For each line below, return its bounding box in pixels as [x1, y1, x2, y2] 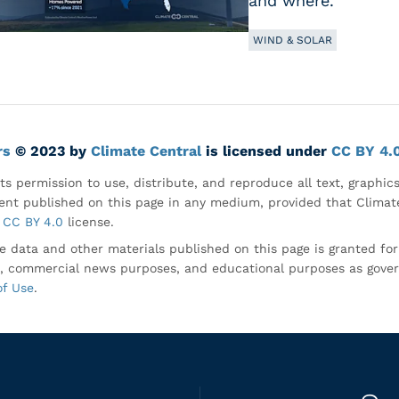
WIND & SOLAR [253, 34, 332, 46]
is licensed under [201, 142, 331, 159]
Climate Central [91, 142, 201, 159]
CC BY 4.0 [3, 215, 63, 229]
